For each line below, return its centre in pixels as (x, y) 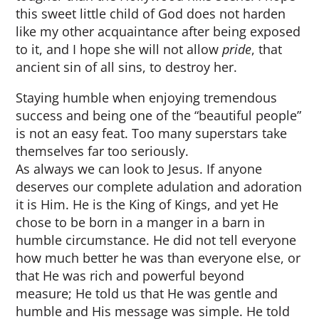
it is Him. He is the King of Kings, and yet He (147, 204)
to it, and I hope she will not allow (119, 49)
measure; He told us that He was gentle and (147, 293)
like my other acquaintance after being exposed (158, 31)
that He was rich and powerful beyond (130, 276)
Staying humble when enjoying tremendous (147, 98)
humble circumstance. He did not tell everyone (156, 240)
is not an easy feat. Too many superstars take (152, 133)
